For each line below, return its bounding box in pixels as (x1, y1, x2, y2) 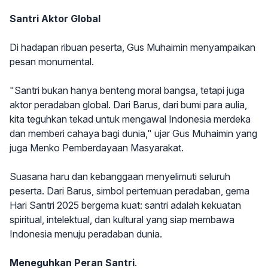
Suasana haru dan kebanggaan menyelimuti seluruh (10, 170, 230, 182)
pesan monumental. (10, 56, 94, 68)
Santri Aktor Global (10, 13, 100, 25)
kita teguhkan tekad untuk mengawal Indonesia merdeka (10, 113, 251, 125)
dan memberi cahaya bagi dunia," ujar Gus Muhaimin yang (10, 127, 257, 139)
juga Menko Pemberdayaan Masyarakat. (10, 142, 184, 154)
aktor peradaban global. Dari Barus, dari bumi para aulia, (10, 99, 247, 111)
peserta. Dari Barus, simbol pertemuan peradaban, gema (10, 185, 249, 197)
